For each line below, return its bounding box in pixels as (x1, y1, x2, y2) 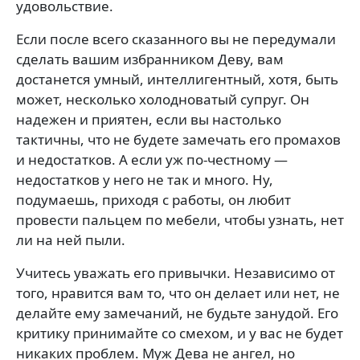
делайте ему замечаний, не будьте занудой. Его (16, 303, 338, 322)
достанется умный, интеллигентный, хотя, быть (16, 69, 338, 88)
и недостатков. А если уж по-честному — (16, 149, 288, 169)
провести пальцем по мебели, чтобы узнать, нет (16, 210, 344, 229)
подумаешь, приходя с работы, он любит (16, 190, 291, 209)
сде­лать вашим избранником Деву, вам (16, 49, 284, 68)
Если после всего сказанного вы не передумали (16, 29, 336, 48)
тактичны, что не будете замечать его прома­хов (16, 129, 341, 149)
